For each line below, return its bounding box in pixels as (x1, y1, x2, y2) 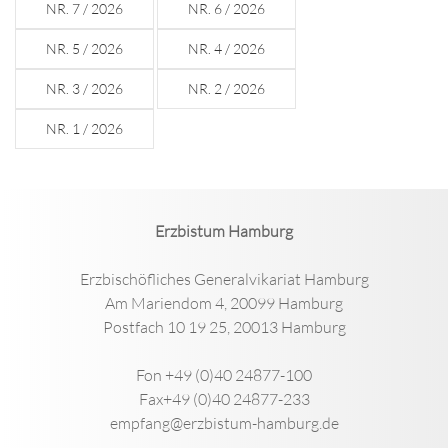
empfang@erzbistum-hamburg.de (109, 413, 339, 434)
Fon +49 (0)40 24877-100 (136, 365, 312, 386)
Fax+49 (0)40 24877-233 (138, 389, 310, 410)
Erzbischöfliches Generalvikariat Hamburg (79, 269, 369, 290)
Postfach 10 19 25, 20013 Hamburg (102, 317, 346, 338)
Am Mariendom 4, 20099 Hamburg (105, 293, 343, 314)
